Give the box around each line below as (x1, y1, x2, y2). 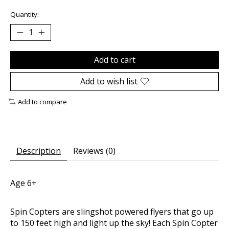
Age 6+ (10, 177, 37, 189)
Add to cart (94, 54, 135, 65)
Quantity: (10, 9, 39, 19)
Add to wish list (80, 75, 138, 87)
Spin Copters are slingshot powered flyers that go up (10, 206, 214, 218)
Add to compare (17, 97, 67, 106)
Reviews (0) (73, 145, 116, 157)
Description (16, 145, 61, 157)
